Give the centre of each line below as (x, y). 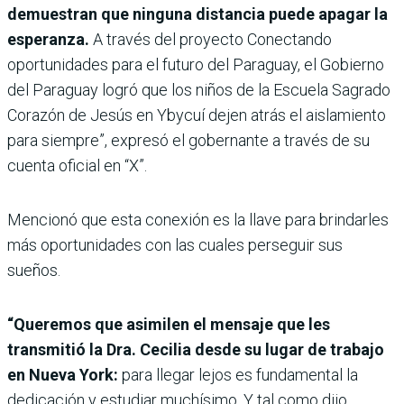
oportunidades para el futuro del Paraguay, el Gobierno (196, 65)
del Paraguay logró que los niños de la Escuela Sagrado (199, 90)
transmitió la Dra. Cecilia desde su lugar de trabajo (196, 350)
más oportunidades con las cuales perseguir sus (175, 245)
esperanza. (48, 40)
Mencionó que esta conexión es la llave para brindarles (198, 220)
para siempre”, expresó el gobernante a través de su (188, 141)
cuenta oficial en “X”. (77, 166)
